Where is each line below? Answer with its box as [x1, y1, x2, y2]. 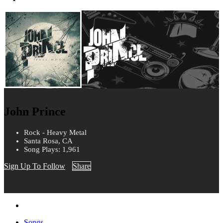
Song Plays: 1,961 [24, 145, 80, 154]
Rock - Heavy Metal [24, 128, 87, 137]
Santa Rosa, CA [24, 137, 73, 145]
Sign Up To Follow [4, 162, 65, 171]
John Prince [4, 105, 66, 118]
